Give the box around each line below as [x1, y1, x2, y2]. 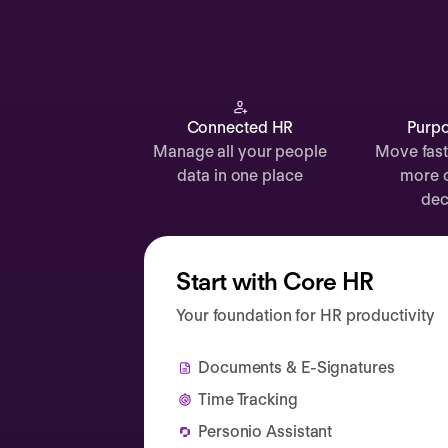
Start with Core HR [176, 267, 374, 296]
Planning [89, 75, 144, 91]
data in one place [177, 166, 303, 185]
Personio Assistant [198, 422, 333, 441]
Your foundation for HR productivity [176, 306, 435, 325]
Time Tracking [198, 390, 298, 409]
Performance [89, 147, 171, 163]
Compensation [89, 183, 184, 199]
